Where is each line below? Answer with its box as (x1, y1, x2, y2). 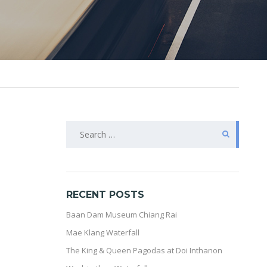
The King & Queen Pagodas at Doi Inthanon (66, 245, 222, 256)
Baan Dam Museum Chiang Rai (66, 209, 177, 220)
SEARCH (66, 123, 102, 136)
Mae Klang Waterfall (66, 227, 139, 238)
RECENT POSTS (66, 189, 144, 200)
